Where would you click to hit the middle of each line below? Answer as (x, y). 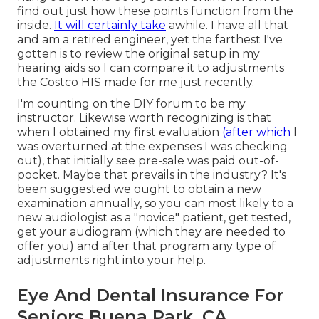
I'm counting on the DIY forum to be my (131, 104)
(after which (256, 132)
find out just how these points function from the (155, 11)
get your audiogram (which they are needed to (151, 232)
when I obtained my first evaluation (120, 132)
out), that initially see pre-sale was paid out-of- (148, 161)
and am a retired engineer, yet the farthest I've (150, 40)
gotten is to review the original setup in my (138, 54)
